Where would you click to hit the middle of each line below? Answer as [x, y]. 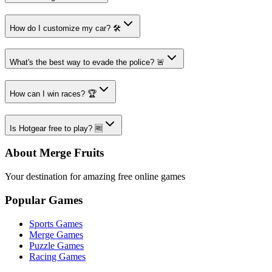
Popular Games [44, 200]
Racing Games [57, 256]
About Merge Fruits [54, 153]
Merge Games [56, 234]
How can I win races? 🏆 [53, 93]
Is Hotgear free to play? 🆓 [56, 128]
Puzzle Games [56, 245]
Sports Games [56, 223]
